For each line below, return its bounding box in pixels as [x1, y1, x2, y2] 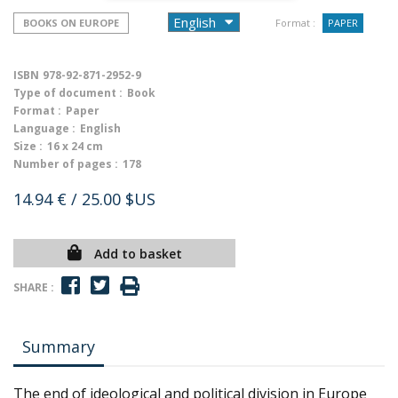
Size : [13, 139, 43, 154]
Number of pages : [13, 156, 118, 171]
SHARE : [13, 279, 54, 295]
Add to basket [93, 245, 182, 262]
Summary [22, 336, 95, 357]
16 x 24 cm [47, 139, 103, 154]
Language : [13, 121, 76, 136]
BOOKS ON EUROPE [23, 16, 119, 29]
